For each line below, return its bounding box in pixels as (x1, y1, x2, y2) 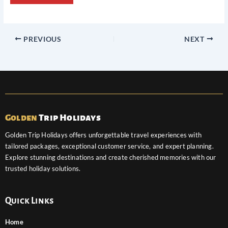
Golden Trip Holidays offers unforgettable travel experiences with (5, 130, 202, 139)
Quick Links (5, 196, 54, 206)
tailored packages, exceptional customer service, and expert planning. (5, 141, 214, 150)
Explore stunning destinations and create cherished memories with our (5, 153, 216, 161)
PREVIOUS (21, 35, 62, 43)
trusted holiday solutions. (5, 164, 81, 173)
